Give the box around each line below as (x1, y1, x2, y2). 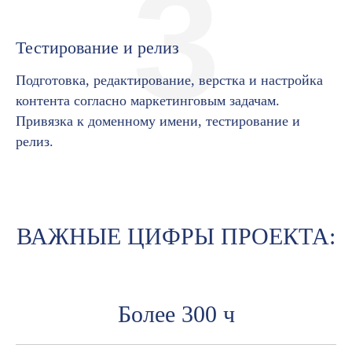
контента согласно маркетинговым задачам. (16, 92, 280, 108)
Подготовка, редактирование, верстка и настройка (16, 71, 323, 88)
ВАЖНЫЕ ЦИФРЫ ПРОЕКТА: (16, 222, 335, 249)
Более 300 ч (117, 300, 235, 327)
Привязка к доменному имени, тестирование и (16, 112, 300, 129)
